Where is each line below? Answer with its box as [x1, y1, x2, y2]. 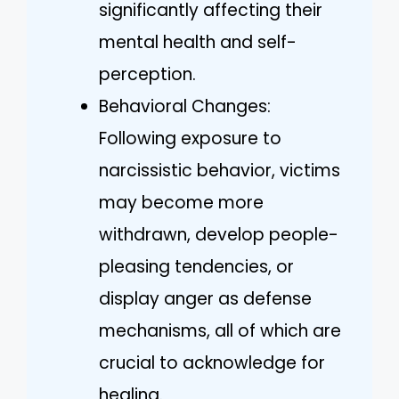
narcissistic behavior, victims [99, 158, 340, 183]
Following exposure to [99, 126, 281, 151]
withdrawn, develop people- [99, 222, 338, 247]
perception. [99, 61, 196, 86]
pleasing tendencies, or [99, 254, 294, 279]
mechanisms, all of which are [99, 318, 341, 343]
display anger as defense [99, 286, 312, 311]
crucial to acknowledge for [99, 350, 325, 375]
